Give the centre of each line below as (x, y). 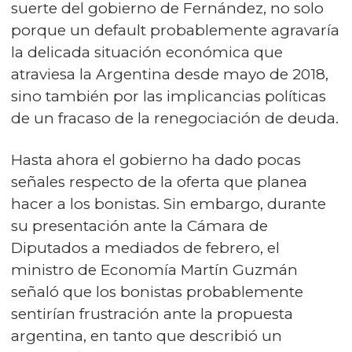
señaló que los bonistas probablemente (157, 292)
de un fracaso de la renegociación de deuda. (175, 118)
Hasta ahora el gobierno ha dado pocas (156, 160)
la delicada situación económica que (147, 52)
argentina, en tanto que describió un (147, 336)
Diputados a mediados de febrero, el (145, 248)
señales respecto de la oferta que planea (159, 182)
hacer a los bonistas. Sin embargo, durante (169, 204)
